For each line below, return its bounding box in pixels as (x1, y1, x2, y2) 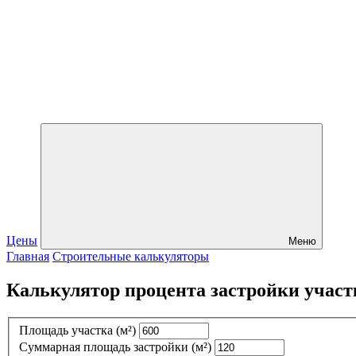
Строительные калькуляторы (52, 250, 209, 263)
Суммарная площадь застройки (19, 340, 192, 354)
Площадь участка (19, 323, 116, 338)
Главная (6, 250, 49, 263)
